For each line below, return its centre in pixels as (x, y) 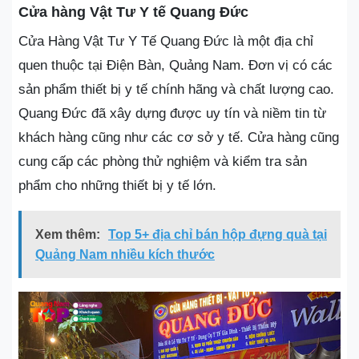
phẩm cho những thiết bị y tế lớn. (117, 186)
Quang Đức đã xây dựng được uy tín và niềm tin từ (172, 113)
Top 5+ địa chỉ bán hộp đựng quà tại (218, 234)
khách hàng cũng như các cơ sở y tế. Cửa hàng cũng (179, 137)
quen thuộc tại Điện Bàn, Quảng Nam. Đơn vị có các (175, 65)
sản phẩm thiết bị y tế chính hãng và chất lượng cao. (176, 89)
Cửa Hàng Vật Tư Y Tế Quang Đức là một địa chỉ (166, 41)
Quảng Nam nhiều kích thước (125, 254)
